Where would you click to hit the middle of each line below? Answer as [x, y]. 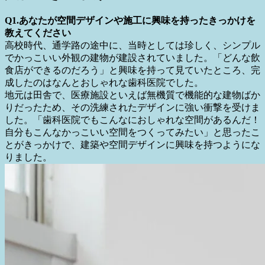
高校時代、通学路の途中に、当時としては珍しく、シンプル [132, 149]
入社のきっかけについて [85, 97]
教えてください [38, 137]
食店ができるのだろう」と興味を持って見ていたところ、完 [132, 174]
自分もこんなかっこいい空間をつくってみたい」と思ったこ [132, 236]
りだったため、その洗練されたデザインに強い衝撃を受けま [132, 211]
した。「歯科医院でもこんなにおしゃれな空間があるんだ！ [132, 224]
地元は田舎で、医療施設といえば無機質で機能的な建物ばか [132, 199]
